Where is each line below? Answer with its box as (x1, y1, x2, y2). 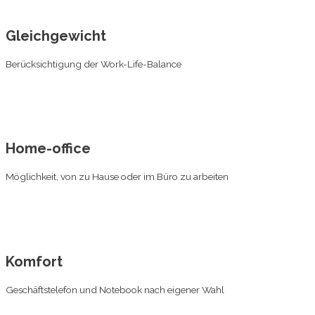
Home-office (6, 140, 91, 157)
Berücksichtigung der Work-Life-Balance (6, 58, 181, 70)
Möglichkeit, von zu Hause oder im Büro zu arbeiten (6, 171, 229, 183)
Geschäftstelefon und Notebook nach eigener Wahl (6, 284, 224, 295)
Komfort (6, 253, 63, 270)
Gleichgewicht (6, 27, 106, 44)
